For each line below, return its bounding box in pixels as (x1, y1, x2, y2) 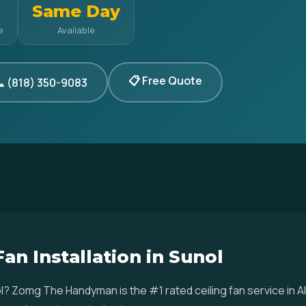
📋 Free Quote (128, 73, 202, 88)
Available (57, 24, 95, 36)
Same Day (32, 1, 120, 21)
